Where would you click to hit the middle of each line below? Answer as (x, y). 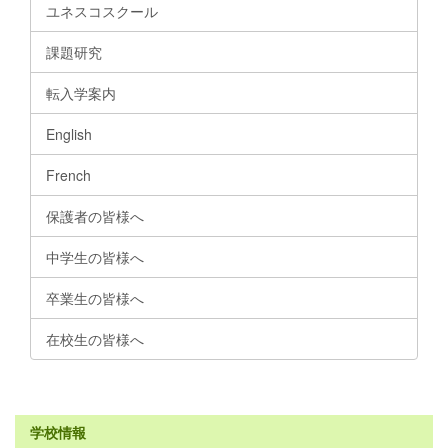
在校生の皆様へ (95, 339)
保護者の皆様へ (95, 216)
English (69, 134)
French (68, 175)
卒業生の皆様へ (95, 298)
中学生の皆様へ (95, 257)
